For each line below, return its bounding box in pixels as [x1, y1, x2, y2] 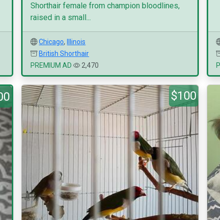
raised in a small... [30, 13, 91, 22]
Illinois [67, 38, 86, 46]
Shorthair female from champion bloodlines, [30, 1, 180, 10]
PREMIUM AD [30, 61, 72, 69]
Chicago [39, 38, 64, 46]
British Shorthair [39, 50, 89, 57]
